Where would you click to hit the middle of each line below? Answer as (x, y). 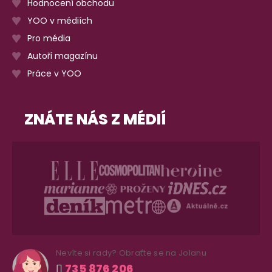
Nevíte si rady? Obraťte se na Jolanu (131, 253)
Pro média (49, 38)
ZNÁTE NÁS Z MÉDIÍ (95, 119)
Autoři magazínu (63, 56)
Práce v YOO (54, 73)
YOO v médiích (60, 20)
